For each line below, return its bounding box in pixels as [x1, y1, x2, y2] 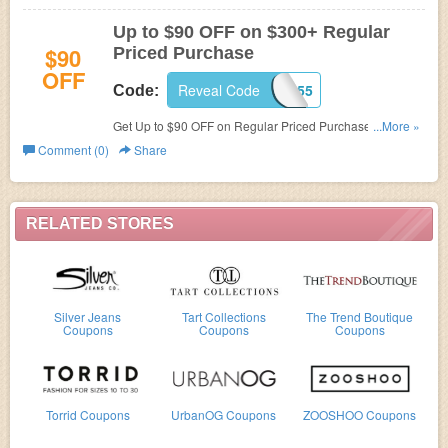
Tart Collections [181, 308, 266, 325]
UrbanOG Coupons [171, 406, 277, 423]
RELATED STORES [26, 215, 174, 232]
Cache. [171, 137, 210, 154]
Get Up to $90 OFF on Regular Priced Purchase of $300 [113, 117, 415, 134]
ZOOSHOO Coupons [303, 406, 417, 423]
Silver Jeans [54, 308, 122, 325]
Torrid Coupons [45, 406, 130, 423]
